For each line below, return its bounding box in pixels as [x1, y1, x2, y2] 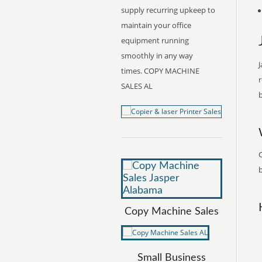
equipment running [121, 35, 189, 46]
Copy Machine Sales [125, 206, 219, 217]
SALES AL [121, 81, 153, 91]
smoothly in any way [121, 50, 193, 61]
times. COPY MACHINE [121, 65, 199, 76]
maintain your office [121, 20, 191, 30]
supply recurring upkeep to [121, 5, 215, 15]
